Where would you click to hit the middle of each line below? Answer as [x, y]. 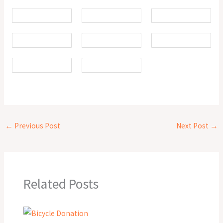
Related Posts [61, 183]
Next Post [193, 125]
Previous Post [37, 125]
